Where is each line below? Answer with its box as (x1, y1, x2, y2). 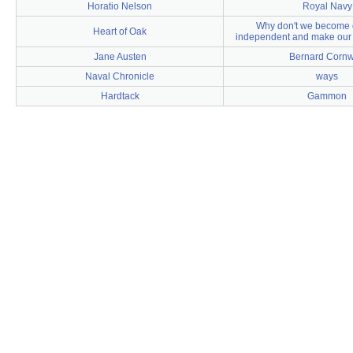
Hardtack (100, 91, 139, 102)
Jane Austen (93, 51, 147, 62)
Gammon (307, 91, 347, 102)
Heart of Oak (93, 26, 147, 37)
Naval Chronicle (85, 71, 154, 82)
